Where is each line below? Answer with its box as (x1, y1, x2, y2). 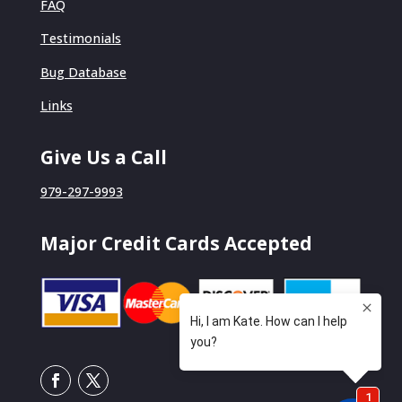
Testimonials (39, 30, 121, 48)
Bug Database (39, 63, 127, 81)
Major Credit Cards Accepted (39, 231, 312, 257)
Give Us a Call (39, 144, 167, 170)
